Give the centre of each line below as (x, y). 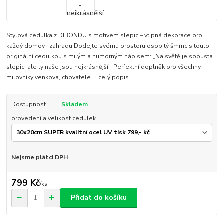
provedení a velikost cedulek (53, 118)
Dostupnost (28, 104)
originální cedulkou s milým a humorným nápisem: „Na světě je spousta (110, 56)
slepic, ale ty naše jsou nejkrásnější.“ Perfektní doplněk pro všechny (104, 67)
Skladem (74, 104)
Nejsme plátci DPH (39, 158)
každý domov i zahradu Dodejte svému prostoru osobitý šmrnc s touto (108, 46)
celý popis (114, 77)
